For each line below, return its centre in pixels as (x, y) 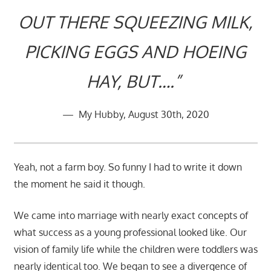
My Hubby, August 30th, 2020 (142, 115)
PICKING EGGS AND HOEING (135, 52)
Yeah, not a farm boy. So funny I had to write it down (128, 167)
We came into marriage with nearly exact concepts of (131, 216)
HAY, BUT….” (135, 81)
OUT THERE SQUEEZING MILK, (135, 22)
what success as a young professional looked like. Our (130, 233)
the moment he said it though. (79, 184)
